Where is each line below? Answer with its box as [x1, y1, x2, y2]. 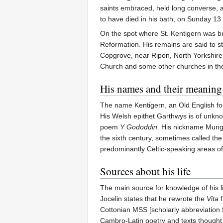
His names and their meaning [100, 82, 222, 96]
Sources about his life [100, 164, 191, 179]
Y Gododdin [120, 123, 157, 131]
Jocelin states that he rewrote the [100, 195, 207, 203]
